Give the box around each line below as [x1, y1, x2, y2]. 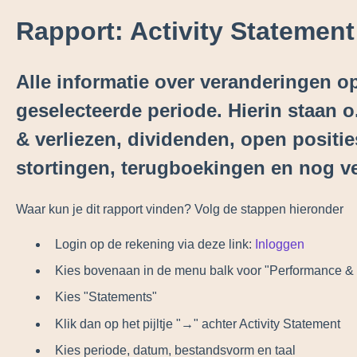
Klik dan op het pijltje [54, 316, 173, 331]
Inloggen [254, 237, 304, 252]
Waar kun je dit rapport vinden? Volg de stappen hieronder [15, 202, 343, 216]
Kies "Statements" [54, 290, 157, 304]
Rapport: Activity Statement [15, 16, 355, 45]
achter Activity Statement [201, 316, 340, 331]
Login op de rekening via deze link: [54, 237, 255, 252]
